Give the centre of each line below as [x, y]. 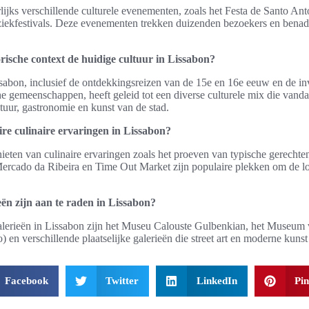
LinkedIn [217, 281]
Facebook [26, 281]
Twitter [122, 281]
